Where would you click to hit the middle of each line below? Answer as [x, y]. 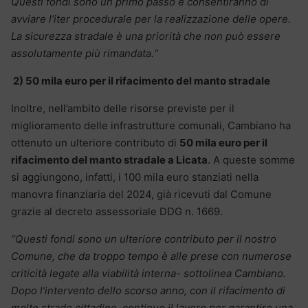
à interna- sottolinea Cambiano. [210, 274]
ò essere [259, 36]
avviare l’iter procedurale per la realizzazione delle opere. [152, 19]
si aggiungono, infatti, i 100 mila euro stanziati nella [135, 177]
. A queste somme [251, 160]
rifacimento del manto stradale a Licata [109, 160]
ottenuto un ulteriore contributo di [95, 143]
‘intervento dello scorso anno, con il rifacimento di [164, 291]
